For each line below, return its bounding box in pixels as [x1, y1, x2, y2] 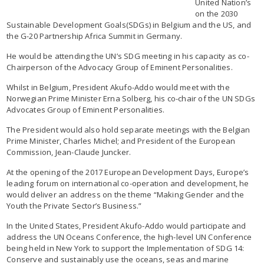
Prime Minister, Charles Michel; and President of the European [6, 135, 236, 146]
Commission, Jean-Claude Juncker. [6, 146, 131, 157]
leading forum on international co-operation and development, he [6, 177, 249, 189]
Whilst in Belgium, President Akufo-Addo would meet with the [6, 81, 230, 93]
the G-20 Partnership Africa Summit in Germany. [6, 30, 183, 41]
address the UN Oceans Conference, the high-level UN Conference [6, 231, 252, 242]
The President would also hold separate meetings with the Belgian [6, 124, 250, 135]
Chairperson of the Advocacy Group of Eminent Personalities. [6, 61, 233, 72]
